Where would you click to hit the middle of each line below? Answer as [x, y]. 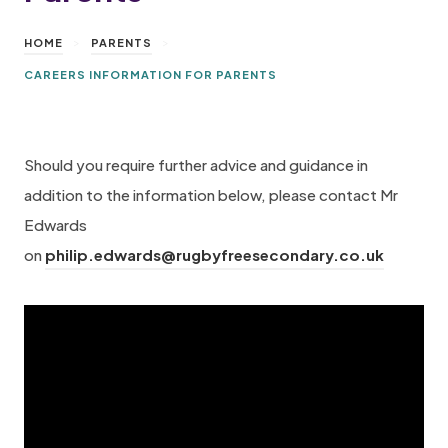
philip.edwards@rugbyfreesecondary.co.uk [214, 254]
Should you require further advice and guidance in [196, 164]
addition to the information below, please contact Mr [211, 194]
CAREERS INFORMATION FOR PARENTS [150, 75]
